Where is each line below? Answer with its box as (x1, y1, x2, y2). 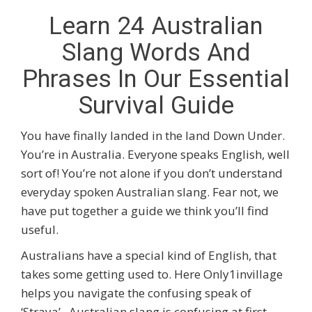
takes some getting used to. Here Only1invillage (21, 266, 283, 283)
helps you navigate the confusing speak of (21, 285, 251, 302)
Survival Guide (78, 91, 234, 120)
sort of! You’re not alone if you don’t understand (21, 165, 283, 182)
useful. (21, 221, 58, 238)
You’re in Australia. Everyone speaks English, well (21, 146, 290, 163)
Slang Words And (62, 38, 250, 68)
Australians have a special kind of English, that (21, 247, 276, 264)
